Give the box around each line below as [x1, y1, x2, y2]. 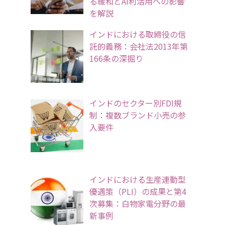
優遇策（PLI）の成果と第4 [89, 185, 186, 198]
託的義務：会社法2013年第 [89, 40, 188, 52]
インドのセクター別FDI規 [89, 97, 182, 109]
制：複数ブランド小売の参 [89, 109, 186, 122]
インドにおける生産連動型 [89, 173, 186, 186]
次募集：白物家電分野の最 [89, 197, 186, 210]
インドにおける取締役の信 [89, 28, 186, 40]
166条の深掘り [89, 52, 143, 64]
